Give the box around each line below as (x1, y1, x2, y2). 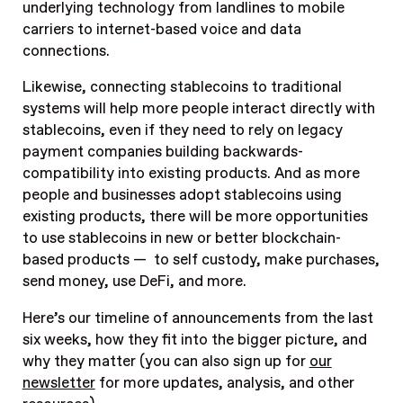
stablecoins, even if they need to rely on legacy (22, 121, 343, 141)
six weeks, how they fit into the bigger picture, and (22, 329, 367, 350)
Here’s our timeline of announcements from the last (22, 308, 373, 328)
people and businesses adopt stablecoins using (22, 185, 342, 206)
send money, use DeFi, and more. (22, 272, 246, 292)
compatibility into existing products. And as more (22, 164, 360, 184)
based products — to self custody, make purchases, (22, 250, 380, 271)
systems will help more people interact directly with (22, 99, 375, 120)
